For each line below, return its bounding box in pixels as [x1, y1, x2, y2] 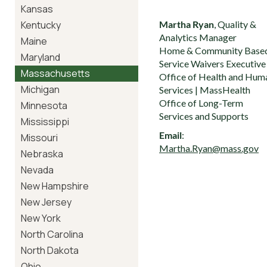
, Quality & [214, 18, 256, 30]
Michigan [21, 83, 60, 96]
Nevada [21, 163, 54, 176]
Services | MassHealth [159, 84, 250, 95]
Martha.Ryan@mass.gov [159, 142, 259, 154]
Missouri [21, 131, 58, 144]
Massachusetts [21, 67, 90, 80]
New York [21, 212, 61, 225]
